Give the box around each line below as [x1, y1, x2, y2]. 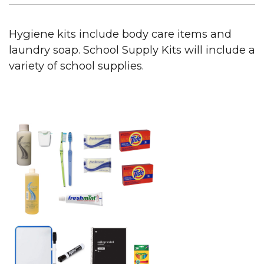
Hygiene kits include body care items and [9, 27, 232, 41]
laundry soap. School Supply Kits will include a [9, 42, 255, 57]
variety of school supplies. [9, 58, 144, 72]
